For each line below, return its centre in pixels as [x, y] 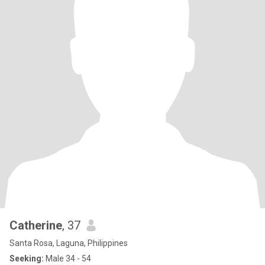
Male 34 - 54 [67, 258]
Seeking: [27, 258]
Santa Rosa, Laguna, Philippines [69, 243]
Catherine [36, 225]
